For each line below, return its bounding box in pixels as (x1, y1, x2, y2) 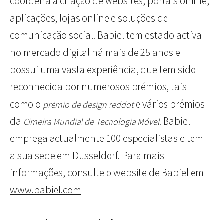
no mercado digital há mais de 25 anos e (10, 46, 180, 59)
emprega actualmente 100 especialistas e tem (10, 132, 203, 145)
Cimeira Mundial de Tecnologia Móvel (23, 116, 159, 128)
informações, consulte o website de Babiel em (10, 166, 204, 180)
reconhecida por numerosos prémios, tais (10, 80, 187, 94)
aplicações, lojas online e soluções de (10, 11, 168, 25)
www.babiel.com (10, 183, 81, 197)
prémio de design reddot (43, 99, 134, 110)
